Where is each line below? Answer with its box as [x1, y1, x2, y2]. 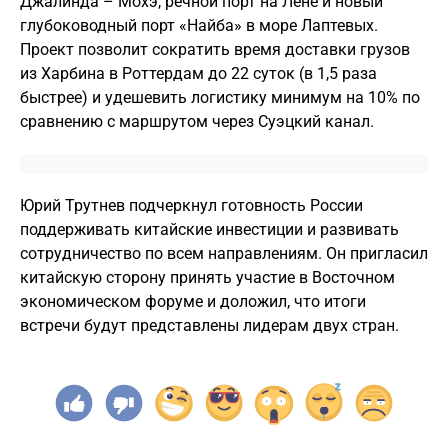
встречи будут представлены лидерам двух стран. [20, 316, 399, 335]
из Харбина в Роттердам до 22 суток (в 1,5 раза [20, 64, 377, 83]
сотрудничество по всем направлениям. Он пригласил [20, 244, 428, 263]
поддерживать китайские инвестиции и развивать [20, 220, 399, 239]
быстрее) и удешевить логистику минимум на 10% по [20, 88, 420, 107]
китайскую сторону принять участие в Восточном [20, 268, 395, 287]
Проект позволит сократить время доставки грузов [20, 40, 410, 59]
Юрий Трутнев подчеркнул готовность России [20, 196, 363, 215]
